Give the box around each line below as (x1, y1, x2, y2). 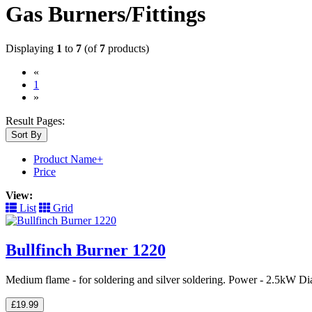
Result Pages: (6, 114, 65, 127)
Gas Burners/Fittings (6, 1, 205, 27)
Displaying (6, 42, 56, 54)
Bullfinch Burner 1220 (6, 240, 166, 259)
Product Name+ (33, 153, 103, 165)
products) (105, 42, 149, 54)
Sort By (11, 129, 42, 140)
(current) (38, 77, 76, 90)
